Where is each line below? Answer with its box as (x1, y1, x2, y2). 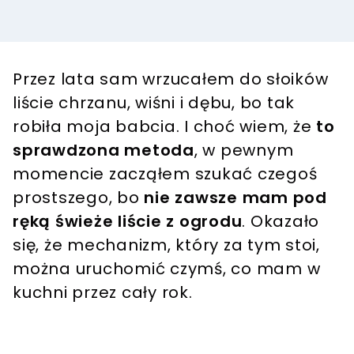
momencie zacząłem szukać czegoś (13, 162, 318, 185)
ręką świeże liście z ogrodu (13, 209, 243, 232)
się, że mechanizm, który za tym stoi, (13, 233, 320, 256)
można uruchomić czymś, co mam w (13, 257, 321, 280)
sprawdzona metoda (13, 138, 194, 161)
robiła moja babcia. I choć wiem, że (13, 115, 316, 137)
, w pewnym (194, 138, 294, 161)
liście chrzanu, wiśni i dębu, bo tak (13, 91, 295, 114)
